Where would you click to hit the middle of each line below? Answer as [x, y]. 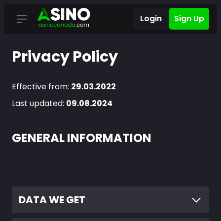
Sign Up [189, 18]
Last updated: [39, 103]
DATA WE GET [52, 200]
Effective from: [41, 87]
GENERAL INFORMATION [82, 138]
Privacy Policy [65, 57]
